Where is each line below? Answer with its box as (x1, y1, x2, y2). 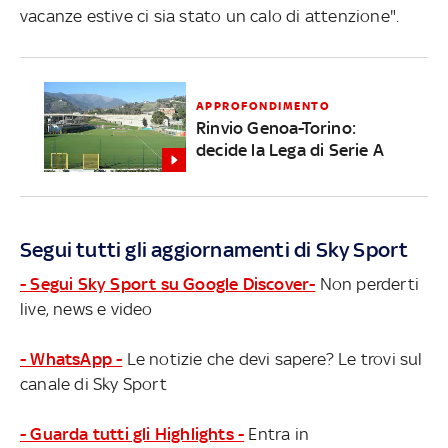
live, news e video (20, 298, 153, 319)
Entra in (244, 423, 310, 444)
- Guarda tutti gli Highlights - (20, 423, 245, 444)
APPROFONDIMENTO (195, 99, 331, 114)
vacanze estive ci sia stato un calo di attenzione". (20, 5, 400, 26)
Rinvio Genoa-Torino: (195, 118, 356, 139)
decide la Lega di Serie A (195, 140, 384, 161)
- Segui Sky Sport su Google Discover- (20, 273, 316, 294)
